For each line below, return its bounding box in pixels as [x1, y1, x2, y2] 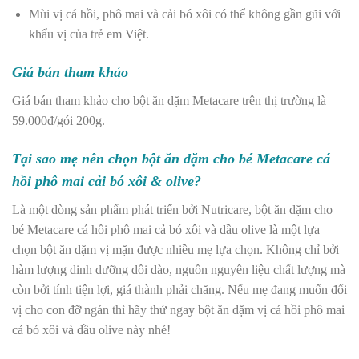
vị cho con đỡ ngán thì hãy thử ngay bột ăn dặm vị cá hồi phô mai [12, 302, 345, 317]
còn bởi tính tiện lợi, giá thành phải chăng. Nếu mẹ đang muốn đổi [12, 282, 347, 296]
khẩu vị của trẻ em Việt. [28, 27, 152, 42]
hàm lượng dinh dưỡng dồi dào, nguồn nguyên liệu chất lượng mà [12, 262, 345, 276]
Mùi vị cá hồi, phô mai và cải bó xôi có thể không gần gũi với [28, 7, 341, 22]
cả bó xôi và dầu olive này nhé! [12, 322, 174, 337]
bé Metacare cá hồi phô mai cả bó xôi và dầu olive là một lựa [12, 222, 320, 236]
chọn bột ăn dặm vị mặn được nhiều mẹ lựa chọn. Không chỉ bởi [12, 242, 339, 256]
